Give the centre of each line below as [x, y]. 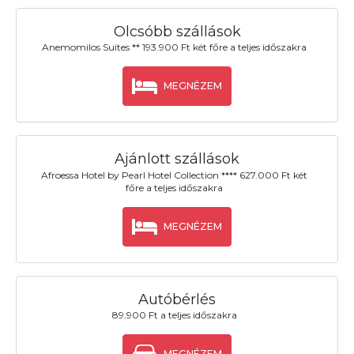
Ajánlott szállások [177, 159]
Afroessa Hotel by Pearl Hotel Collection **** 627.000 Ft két [175, 175]
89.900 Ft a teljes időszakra [174, 314]
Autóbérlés [177, 299]
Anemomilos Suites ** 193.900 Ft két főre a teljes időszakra [175, 47]
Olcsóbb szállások [177, 32]
